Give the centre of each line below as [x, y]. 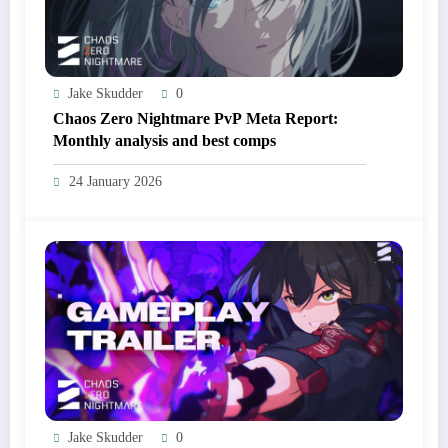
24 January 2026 [115, 181]
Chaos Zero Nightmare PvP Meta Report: [195, 118]
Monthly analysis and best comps [164, 140]
